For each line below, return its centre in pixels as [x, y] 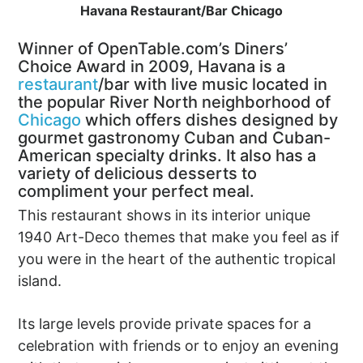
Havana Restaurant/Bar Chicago [181, 10]
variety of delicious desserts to [138, 173]
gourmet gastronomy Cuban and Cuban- [175, 137]
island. [40, 280]
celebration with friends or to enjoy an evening [179, 345]
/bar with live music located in [213, 84]
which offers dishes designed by [210, 120]
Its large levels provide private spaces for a [165, 323]
